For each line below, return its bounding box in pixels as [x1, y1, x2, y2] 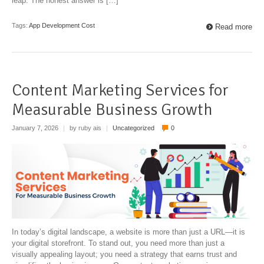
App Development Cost [29, 21, 95, 29]
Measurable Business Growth [12, 99, 212, 120]
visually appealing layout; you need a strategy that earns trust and [12, 250, 237, 259]
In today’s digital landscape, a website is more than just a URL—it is [12, 227, 245, 237]
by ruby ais [68, 124, 103, 132]
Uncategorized [113, 124, 154, 132]
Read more [215, 22, 252, 31]
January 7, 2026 [12, 124, 60, 132]
